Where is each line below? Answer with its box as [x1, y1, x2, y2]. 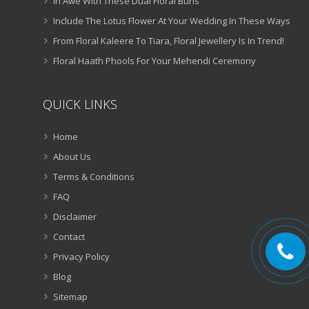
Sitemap [53, 290, 88, 303]
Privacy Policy [53, 250, 110, 263]
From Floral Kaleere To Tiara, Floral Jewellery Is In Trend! [53, 34, 284, 48]
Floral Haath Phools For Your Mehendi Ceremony [53, 54, 256, 68]
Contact [53, 230, 85, 243]
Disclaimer [53, 210, 97, 223]
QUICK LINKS [43, 96, 117, 113]
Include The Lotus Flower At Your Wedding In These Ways [53, 14, 290, 28]
